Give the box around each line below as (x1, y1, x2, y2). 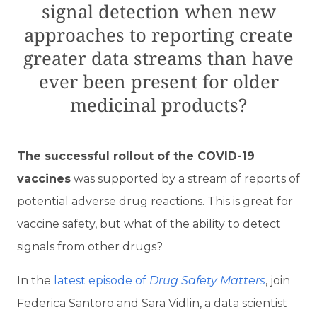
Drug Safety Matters (149, 273, 265, 287)
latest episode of (54, 273, 149, 287)
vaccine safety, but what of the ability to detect (17, 217, 281, 231)
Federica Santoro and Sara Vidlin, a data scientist (17, 296, 287, 310)
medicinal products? (70, 92, 247, 117)
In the (17, 273, 54, 287)
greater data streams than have (23, 45, 294, 71)
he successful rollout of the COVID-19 (25, 149, 255, 163)
